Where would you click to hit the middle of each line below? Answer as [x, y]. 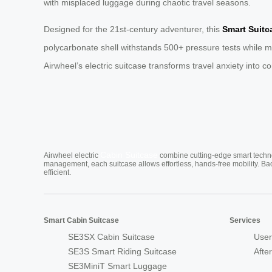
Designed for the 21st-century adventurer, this [133, 29]
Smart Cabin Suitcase [81, 221]
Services [245, 221]
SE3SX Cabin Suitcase [111, 237]
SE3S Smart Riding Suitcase [122, 252]
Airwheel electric [72, 156]
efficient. [57, 173]
